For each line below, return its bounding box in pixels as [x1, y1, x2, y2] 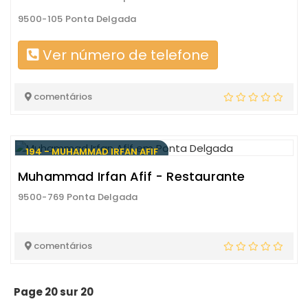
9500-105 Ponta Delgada [18, 12, 137, 25]
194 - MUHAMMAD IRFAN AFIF [25, 145, 158, 158]
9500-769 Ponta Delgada [18, 190, 138, 204]
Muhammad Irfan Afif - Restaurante [18, 168, 245, 186]
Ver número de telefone [39, 45, 209, 65]
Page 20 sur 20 [14, 285, 93, 300]
